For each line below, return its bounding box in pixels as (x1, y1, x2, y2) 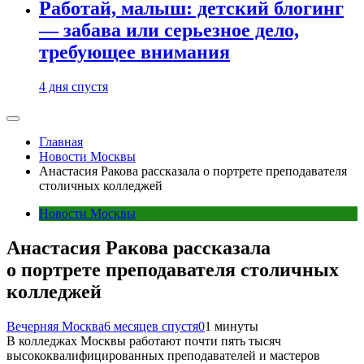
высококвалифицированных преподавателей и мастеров (6, 349, 320, 362)
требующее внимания (39, 41, 230, 63)
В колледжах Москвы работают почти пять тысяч (6, 334, 281, 348)
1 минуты (205, 319, 258, 333)
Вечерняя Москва (6, 319, 104, 333)
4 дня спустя (39, 80, 108, 94)
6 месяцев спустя (104, 319, 198, 333)
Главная (39, 135, 83, 149)
